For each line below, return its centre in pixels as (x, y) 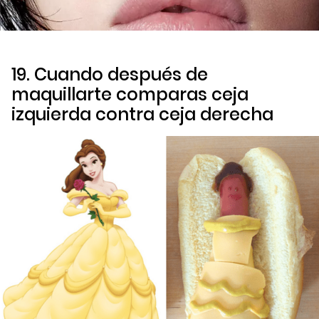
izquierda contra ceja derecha (142, 114)
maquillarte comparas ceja (130, 94)
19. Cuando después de (110, 74)
